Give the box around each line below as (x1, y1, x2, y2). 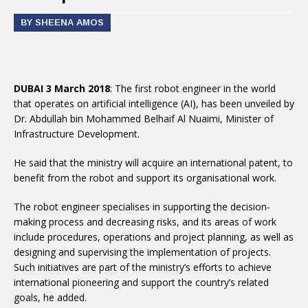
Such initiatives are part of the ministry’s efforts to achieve (14, 261, 272, 274)
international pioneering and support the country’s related (14, 276, 269, 289)
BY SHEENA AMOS (21, 17, 104, 27)
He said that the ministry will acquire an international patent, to (14, 156, 293, 169)
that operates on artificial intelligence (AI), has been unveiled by (14, 97, 294, 110)
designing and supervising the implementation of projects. (14, 245, 271, 258)
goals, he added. (14, 291, 87, 304)
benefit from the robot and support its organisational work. (14, 171, 276, 184)
